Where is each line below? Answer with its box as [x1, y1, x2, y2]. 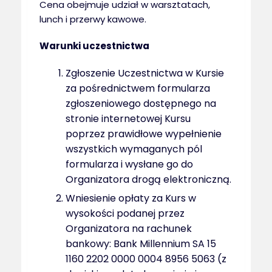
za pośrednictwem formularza [66, 81, 211, 95]
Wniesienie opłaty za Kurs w [66, 191, 197, 205]
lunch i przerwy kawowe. [39, 12, 146, 25]
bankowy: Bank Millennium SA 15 [66, 236, 217, 251]
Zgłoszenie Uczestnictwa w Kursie [66, 66, 225, 80]
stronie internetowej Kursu [66, 111, 191, 126]
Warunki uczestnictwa [39, 39, 149, 52]
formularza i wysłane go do [66, 157, 194, 171]
